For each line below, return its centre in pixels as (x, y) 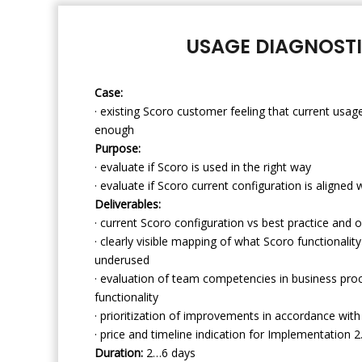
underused (122, 259)
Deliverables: (128, 204)
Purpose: (118, 148)
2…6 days (169, 352)
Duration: (119, 352)
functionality (126, 297)
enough (114, 129)
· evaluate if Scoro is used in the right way (203, 166)
